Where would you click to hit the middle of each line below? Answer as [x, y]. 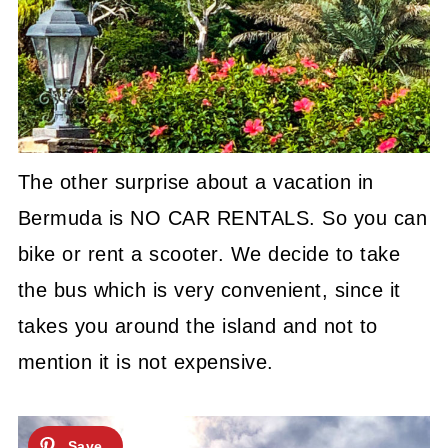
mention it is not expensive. [145, 361]
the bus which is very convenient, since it [209, 289]
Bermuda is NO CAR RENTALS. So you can [222, 217]
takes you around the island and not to [197, 325]
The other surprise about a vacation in [195, 181]
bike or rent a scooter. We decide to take [209, 253]
